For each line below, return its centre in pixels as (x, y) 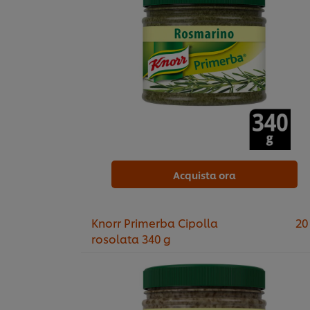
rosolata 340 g (131, 239)
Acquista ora (204, 175)
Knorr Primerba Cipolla (155, 223)
